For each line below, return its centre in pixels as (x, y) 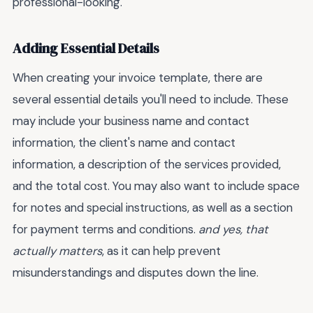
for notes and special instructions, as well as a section (153, 207)
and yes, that (233, 229)
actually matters (57, 250)
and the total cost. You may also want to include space (156, 185)
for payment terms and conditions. (105, 229)
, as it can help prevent (161, 250)
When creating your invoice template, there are (138, 77)
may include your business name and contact (131, 121)
